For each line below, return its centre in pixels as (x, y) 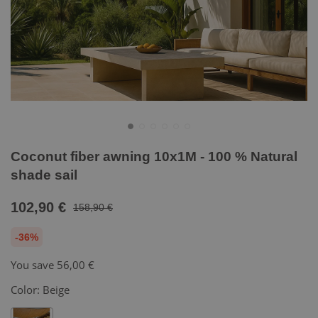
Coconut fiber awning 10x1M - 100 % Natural (154, 157)
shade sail (44, 175)
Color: (27, 290)
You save (34, 265)
